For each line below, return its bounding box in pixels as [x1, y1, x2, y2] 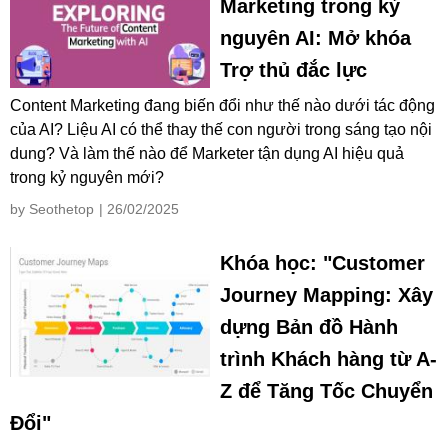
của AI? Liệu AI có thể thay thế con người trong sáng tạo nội [10, 121, 432, 139]
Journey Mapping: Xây [220, 284, 433, 307]
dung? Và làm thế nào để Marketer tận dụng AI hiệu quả [10, 145, 404, 163]
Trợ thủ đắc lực [220, 59, 367, 82]
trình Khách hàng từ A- [220, 348, 437, 371]
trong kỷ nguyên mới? [10, 169, 164, 187]
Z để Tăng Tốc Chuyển [220, 380, 433, 403]
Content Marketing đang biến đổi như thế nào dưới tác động [10, 97, 435, 115]
